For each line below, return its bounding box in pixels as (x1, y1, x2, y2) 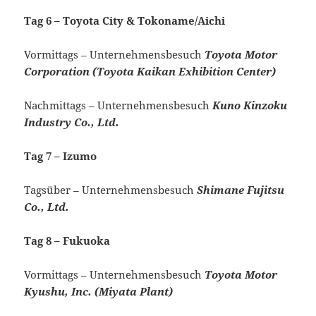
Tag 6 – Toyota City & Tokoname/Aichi (24, 13, 226, 28)
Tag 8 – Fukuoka (24, 233, 111, 248)
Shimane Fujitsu (197, 183, 285, 197)
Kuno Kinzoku (212, 98, 288, 113)
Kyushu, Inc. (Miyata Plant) (24, 284, 174, 299)
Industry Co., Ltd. (24, 115, 120, 130)
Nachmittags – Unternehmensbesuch (24, 98, 213, 113)
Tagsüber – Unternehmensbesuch (24, 183, 197, 197)
